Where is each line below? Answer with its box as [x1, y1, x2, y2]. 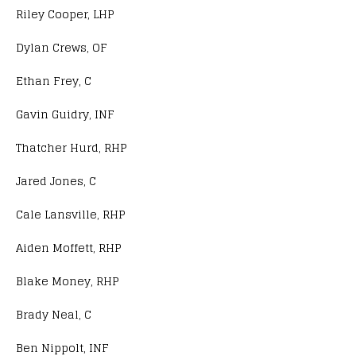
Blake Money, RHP [16, 270, 119, 291]
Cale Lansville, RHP [16, 203, 126, 224]
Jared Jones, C [16, 170, 96, 191]
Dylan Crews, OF [16, 37, 107, 57]
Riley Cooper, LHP [16, 3, 114, 24]
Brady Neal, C [16, 304, 91, 324]
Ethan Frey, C [16, 70, 91, 91]
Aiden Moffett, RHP [16, 237, 122, 257]
